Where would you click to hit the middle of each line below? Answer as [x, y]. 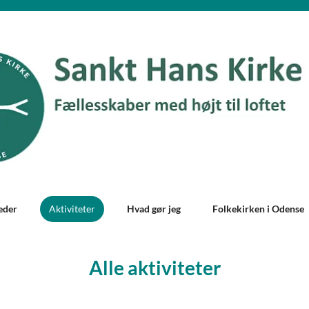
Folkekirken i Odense [259, 209]
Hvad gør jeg [154, 209]
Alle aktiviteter [154, 268]
